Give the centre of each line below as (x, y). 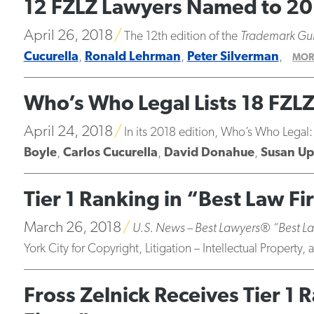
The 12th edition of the (182, 37)
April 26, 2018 (68, 36)
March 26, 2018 (72, 228)
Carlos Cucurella (110, 153)
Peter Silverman (233, 57)
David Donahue (209, 153)
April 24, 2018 (68, 132)
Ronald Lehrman (132, 57)
